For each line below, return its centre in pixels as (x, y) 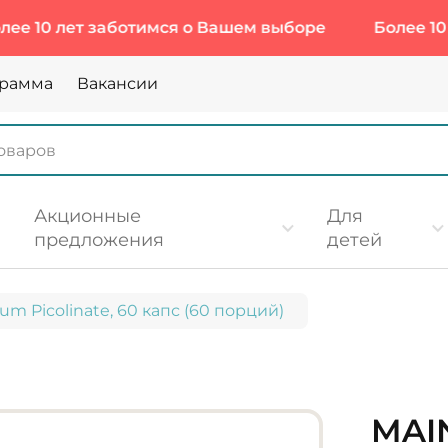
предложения (98, 240)
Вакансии (117, 83)
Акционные (87, 216)
